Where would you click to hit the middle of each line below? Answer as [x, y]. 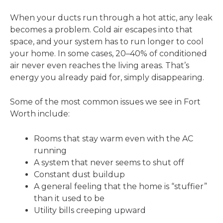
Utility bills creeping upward [90, 210]
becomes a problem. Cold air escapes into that [101, 29]
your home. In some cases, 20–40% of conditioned [109, 53]
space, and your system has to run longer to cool [107, 41]
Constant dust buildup [79, 174]
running [50, 150]
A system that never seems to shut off [109, 162]
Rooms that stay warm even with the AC [113, 138]
